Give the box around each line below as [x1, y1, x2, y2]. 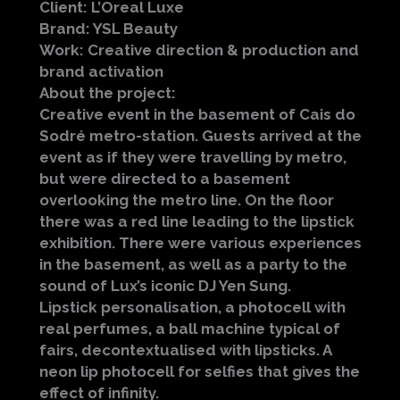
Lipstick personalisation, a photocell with [39, 298, 346, 317]
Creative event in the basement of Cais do [39, 105, 356, 124]
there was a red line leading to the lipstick [39, 212, 355, 231]
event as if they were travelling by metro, [39, 148, 347, 167]
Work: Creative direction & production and [39, 41, 360, 60]
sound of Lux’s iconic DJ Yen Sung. [39, 277, 292, 296]
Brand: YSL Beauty [39, 20, 179, 38]
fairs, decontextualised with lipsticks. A [39, 341, 332, 360]
